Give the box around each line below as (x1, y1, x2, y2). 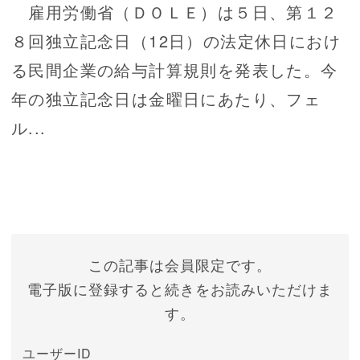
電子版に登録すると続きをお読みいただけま (27, 278, 333, 300)
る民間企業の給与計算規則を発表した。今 (11, 58, 338, 82)
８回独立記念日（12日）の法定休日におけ (11, 29, 341, 53)
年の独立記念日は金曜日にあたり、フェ (11, 87, 321, 111)
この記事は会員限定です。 (88, 254, 272, 276)
